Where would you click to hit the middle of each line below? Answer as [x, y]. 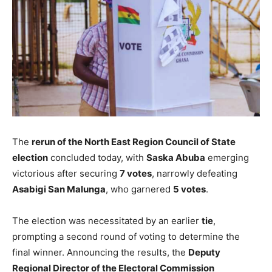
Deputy [204, 253]
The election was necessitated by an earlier [107, 221]
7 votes [136, 174]
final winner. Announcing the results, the [100, 253]
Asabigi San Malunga [59, 189]
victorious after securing [66, 174]
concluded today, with [97, 158]
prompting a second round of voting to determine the [126, 237]
